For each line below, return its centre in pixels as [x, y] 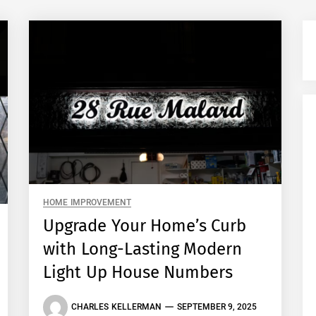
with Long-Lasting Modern [143, 249]
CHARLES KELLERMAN [116, 307]
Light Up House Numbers [138, 272]
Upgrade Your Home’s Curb [145, 225]
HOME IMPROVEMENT [87, 202]
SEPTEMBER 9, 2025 [217, 307]
